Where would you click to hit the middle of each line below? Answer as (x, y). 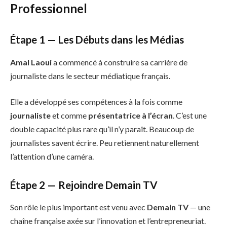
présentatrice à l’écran (130, 116)
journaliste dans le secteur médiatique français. (90, 75)
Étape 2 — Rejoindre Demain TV (84, 185)
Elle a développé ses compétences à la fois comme (96, 102)
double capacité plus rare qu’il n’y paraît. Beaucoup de (102, 129)
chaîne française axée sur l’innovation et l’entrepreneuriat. (108, 221)
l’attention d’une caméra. (52, 157)
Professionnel (49, 9)
